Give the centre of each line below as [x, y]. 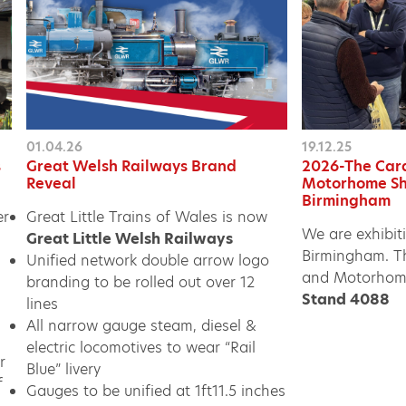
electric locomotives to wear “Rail [141, 347]
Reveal [52, 183]
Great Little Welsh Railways [130, 238]
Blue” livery [64, 369]
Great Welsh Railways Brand [132, 166]
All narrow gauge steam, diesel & [142, 325]
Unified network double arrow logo [148, 260]
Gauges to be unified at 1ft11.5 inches [156, 391]
